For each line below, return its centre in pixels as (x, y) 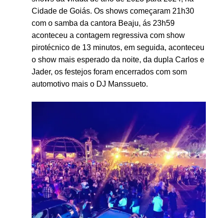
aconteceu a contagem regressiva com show (108, 35)
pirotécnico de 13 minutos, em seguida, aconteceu (118, 47)
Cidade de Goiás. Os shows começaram (102, 11)
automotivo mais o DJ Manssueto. (90, 84)
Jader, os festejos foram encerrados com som (109, 72)
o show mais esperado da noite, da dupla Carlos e (118, 59)
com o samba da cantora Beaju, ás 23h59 (103, 23)
